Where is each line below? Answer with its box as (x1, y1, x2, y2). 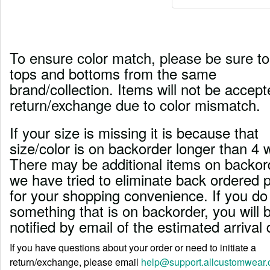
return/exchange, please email (10, 254, 141, 269)
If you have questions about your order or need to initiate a (10, 240, 256, 254)
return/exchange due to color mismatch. (10, 93, 260, 115)
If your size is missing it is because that (10, 121, 259, 143)
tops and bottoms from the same (10, 62, 216, 84)
